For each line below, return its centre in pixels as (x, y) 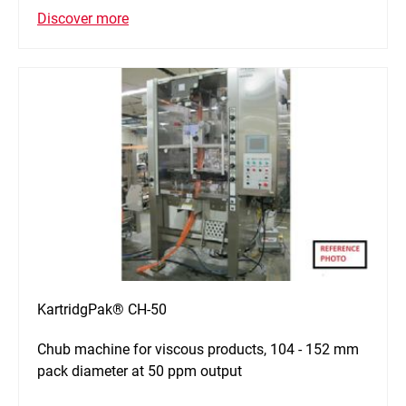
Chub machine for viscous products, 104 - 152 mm (198, 350)
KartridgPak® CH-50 (102, 310)
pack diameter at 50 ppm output (140, 372)
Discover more (83, 19)
